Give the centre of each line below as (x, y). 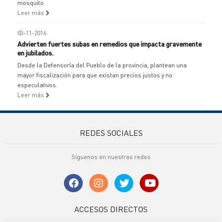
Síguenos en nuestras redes (111, 157)
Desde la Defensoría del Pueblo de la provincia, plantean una (102, 65)
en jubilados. (35, 53)
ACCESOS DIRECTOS (111, 209)
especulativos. (37, 85)
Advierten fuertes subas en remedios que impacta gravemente (110, 44)
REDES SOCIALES (111, 133)
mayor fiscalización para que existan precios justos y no (95, 75)
